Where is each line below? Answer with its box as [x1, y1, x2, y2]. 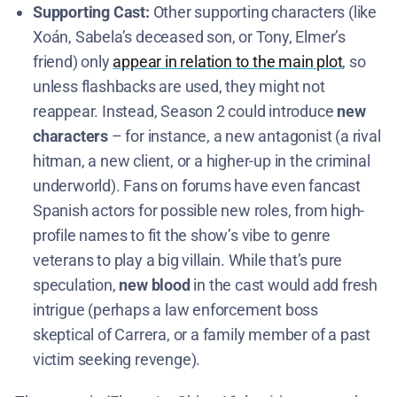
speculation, [33, 275, 120, 294]
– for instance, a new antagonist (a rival [108, 126, 381, 145]
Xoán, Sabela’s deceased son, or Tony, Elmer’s [33, 27, 346, 46]
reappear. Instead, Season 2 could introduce [33, 101, 338, 121]
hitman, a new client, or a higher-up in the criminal [33, 151, 370, 170]
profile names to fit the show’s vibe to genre [33, 225, 331, 245]
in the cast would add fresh [190, 275, 378, 294]
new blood [119, 275, 191, 294]
